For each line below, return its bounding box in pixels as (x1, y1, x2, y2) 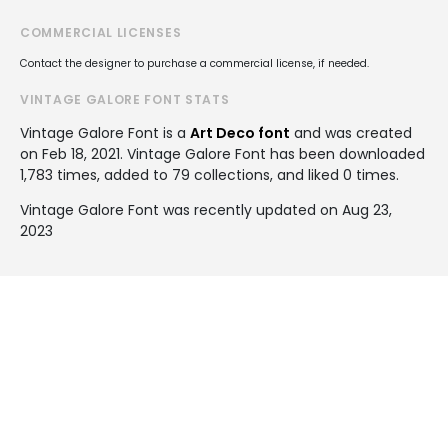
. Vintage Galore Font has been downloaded (120, 143, 425, 164)
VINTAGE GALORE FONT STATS (20, 90, 230, 108)
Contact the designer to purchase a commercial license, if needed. (20, 55, 369, 71)
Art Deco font (190, 122, 290, 143)
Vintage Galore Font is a (20, 122, 190, 143)
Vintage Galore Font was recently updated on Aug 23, (20, 199, 392, 220)
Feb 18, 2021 (42, 143, 120, 164)
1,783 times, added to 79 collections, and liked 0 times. (20, 164, 399, 185)
